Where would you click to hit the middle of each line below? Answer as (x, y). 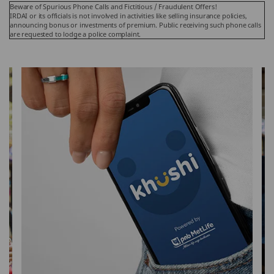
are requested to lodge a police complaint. (76, 34)
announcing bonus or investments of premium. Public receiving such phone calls (135, 25)
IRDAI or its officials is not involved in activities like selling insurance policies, (128, 16)
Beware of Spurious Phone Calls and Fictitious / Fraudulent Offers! (113, 6)
